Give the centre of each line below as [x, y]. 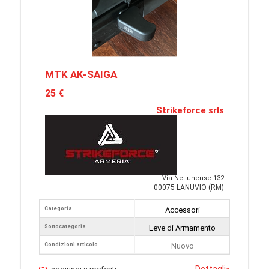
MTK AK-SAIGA [81, 75]
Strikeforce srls [190, 111]
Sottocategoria [65, 227]
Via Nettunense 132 [193, 178]
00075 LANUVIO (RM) [189, 188]
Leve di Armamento [182, 228]
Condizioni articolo [71, 245]
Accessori [182, 210]
